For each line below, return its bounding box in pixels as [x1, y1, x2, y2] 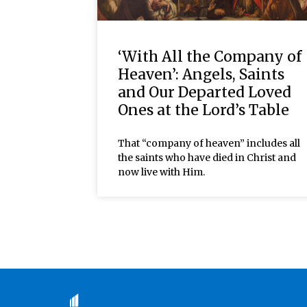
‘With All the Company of [118, 47, 302, 66]
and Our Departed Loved [118, 82, 291, 101]
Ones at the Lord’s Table [118, 100, 289, 119]
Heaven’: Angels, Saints [118, 64, 284, 84]
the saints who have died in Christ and [118, 151, 296, 164]
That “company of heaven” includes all [118, 136, 300, 149]
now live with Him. [118, 165, 205, 178]
